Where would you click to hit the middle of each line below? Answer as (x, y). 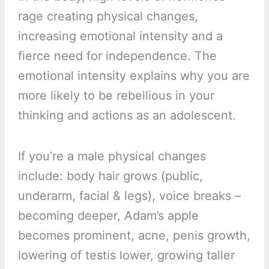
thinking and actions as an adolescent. (127, 116)
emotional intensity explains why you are (134, 76)
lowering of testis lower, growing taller (126, 255)
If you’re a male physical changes (112, 156)
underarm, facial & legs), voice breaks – (129, 196)
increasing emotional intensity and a (120, 36)
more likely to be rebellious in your (116, 96)
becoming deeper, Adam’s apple (108, 216)
